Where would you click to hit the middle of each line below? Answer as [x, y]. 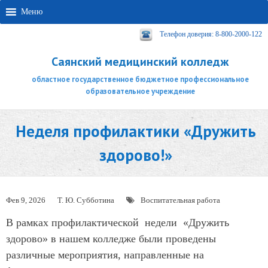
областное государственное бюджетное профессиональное [140, 79]
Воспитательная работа [180, 200]
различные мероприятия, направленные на [105, 255]
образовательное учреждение [140, 91]
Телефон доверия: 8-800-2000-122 [211, 34]
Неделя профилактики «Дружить [135, 131]
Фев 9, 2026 [26, 200]
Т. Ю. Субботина [86, 200]
